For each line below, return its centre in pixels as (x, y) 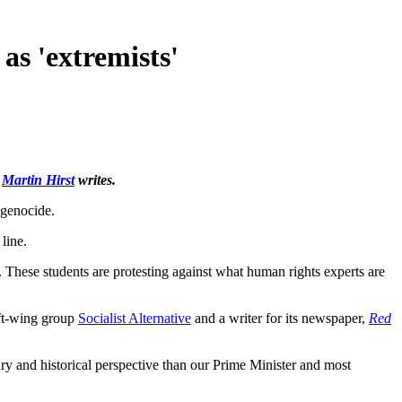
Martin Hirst (38, 179)
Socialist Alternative (135, 318)
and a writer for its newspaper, (280, 318)
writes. (95, 179)
